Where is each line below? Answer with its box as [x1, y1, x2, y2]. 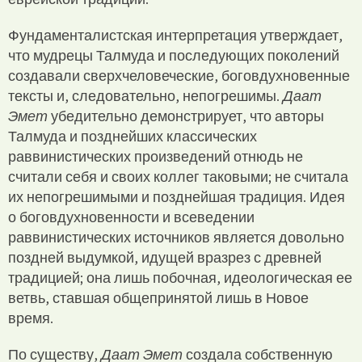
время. [8, 308, 53, 327]
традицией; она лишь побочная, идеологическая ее [8, 267, 352, 287]
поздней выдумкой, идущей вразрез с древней [8, 247, 322, 267]
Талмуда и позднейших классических [8, 126, 257, 145]
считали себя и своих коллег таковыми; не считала [8, 166, 348, 186]
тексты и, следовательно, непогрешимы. [8, 86, 283, 105]
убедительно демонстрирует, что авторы [48, 106, 324, 125]
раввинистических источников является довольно [8, 227, 344, 246]
